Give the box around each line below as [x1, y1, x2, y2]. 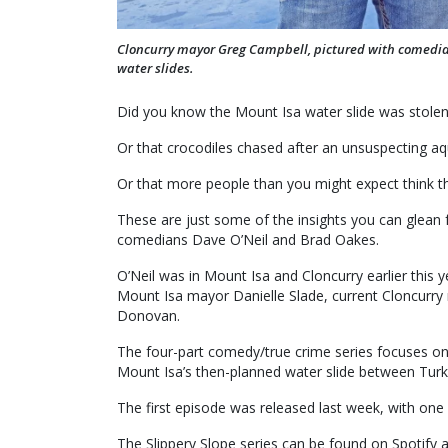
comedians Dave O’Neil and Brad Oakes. [117, 229, 379, 249]
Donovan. [117, 305, 180, 325]
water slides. [117, 58, 193, 77]
